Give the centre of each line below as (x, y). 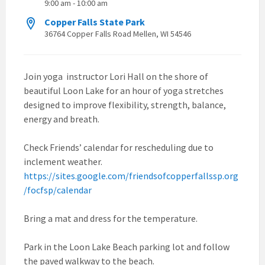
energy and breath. (63, 119)
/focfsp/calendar (58, 190)
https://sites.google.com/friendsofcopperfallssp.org (131, 175)
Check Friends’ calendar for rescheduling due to (119, 147)
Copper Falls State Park (95, 22)
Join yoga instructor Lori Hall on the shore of (116, 76)
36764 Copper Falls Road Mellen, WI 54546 (118, 33)
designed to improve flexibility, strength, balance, (125, 104)
